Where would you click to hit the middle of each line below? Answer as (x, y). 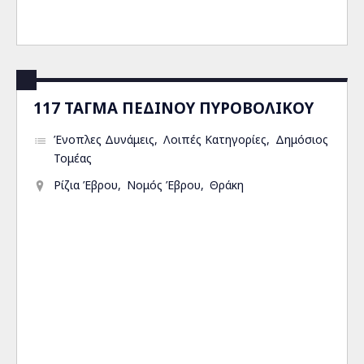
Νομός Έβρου (164, 185)
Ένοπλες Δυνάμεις (104, 139)
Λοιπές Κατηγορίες (215, 139)
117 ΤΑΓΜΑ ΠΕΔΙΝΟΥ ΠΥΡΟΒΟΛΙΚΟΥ (173, 108)
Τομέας (73, 158)
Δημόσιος (302, 139)
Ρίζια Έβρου (86, 185)
